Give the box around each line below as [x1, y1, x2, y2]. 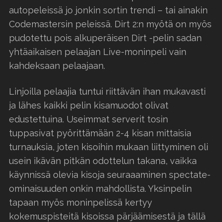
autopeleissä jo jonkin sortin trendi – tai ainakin [9, 4, 208, 15]
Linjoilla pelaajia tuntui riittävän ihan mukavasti [9, 86, 206, 97]
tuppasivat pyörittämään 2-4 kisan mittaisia [9, 127, 191, 138]
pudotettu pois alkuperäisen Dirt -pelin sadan [9, 32, 202, 43]
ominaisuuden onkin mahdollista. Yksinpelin [9, 183, 192, 194]
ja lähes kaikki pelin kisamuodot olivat [9, 100, 168, 111]
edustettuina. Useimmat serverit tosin [9, 113, 168, 124]
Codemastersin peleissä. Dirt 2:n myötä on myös [9, 18, 212, 29]
